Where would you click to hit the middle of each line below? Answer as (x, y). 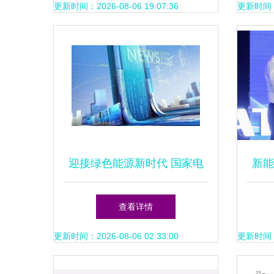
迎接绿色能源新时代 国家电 (136, 163)
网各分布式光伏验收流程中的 (136, 200)
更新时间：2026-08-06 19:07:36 (116, 6)
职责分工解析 (136, 237)
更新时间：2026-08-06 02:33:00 (116, 236)
